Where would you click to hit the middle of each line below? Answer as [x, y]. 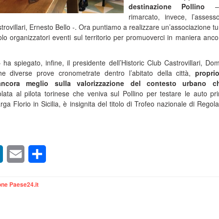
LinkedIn [18, 154]
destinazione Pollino [167, 6]
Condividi [63, 154]
